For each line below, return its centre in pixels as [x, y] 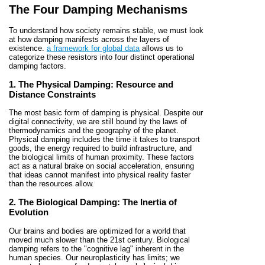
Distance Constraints [52, 94]
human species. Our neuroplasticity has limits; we [94, 257]
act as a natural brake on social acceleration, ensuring [101, 166]
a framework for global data [93, 48]
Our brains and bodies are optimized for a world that [97, 231]
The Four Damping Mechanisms [98, 9]
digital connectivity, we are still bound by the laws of [98, 122]
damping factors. [38, 66]
